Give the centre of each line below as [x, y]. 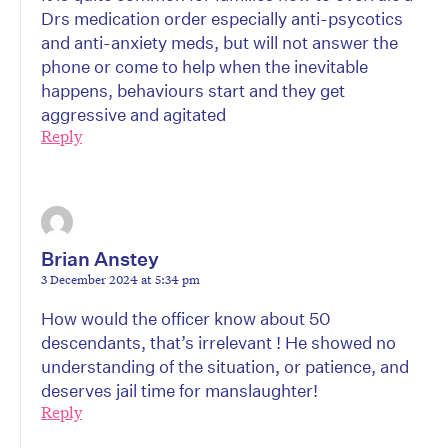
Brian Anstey [100, 259]
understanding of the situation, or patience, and [225, 367]
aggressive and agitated [133, 115]
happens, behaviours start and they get [193, 91]
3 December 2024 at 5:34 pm [120, 279]
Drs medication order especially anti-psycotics [222, 19]
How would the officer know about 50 [186, 319]
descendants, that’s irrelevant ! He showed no [218, 343]
